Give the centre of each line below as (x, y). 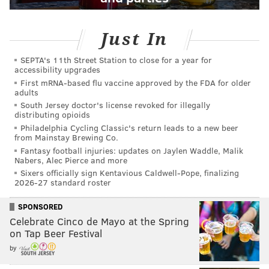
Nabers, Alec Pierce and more (71, 160)
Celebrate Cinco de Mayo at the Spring (99, 221)
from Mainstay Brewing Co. (66, 137)
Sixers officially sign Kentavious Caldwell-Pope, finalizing (130, 173)
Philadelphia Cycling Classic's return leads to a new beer (129, 127)
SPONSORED (40, 206)
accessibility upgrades (57, 70)
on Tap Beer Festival (56, 233)
